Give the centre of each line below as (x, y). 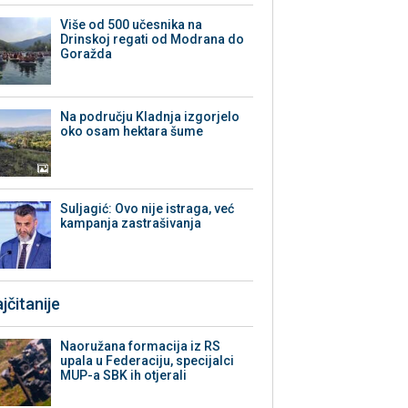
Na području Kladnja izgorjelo (150, 117)
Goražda (87, 54)
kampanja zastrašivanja (131, 224)
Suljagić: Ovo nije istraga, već (148, 209)
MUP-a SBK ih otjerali (124, 376)
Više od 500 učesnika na (132, 25)
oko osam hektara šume (132, 132)
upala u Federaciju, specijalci (148, 361)
